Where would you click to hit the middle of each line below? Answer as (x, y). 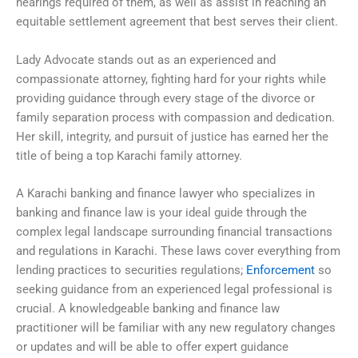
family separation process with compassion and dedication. (175, 117)
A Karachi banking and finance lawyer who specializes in (165, 194)
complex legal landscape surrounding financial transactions (174, 232)
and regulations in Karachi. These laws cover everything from (178, 251)
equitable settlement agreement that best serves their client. (177, 22)
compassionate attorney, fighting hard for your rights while (171, 79)
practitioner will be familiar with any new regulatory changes (176, 328)
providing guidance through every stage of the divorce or (165, 98)
